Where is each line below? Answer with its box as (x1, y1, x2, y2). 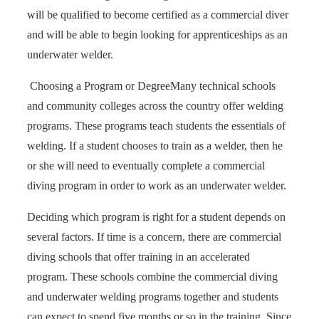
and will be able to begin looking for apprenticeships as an (27, 28, 288, 41)
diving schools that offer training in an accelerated (27, 250, 250, 263)
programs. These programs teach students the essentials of (27, 119, 286, 132)
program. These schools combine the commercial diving (27, 270, 278, 283)
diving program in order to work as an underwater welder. (27, 179, 286, 192)
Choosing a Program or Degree (27, 79, 170, 92)
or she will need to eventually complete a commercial (27, 159, 265, 172)
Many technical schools (170, 79, 276, 92)
